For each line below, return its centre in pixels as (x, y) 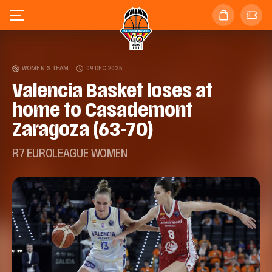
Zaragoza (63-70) (83, 131)
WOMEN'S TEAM (46, 68)
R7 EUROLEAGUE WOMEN (70, 154)
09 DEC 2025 (104, 68)
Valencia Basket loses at (112, 92)
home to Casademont (102, 112)
